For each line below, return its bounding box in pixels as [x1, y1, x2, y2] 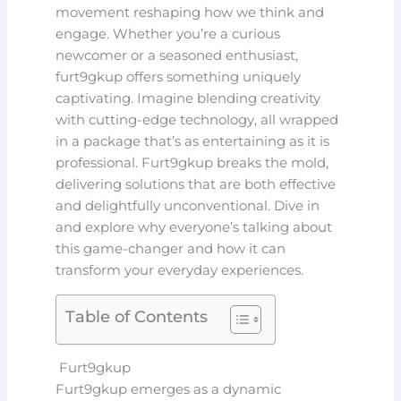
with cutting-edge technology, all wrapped [55, 112, 339, 129]
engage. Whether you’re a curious [55, 26, 281, 43]
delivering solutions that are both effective [55, 176, 337, 193]
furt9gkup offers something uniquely [55, 69, 302, 86]
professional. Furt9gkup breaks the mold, [55, 155, 329, 172]
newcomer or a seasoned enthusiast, [55, 47, 299, 64]
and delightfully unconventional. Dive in [55, 198, 320, 215]
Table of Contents [65, 306, 209, 326]
